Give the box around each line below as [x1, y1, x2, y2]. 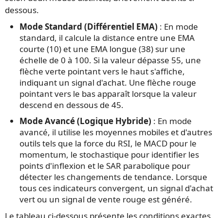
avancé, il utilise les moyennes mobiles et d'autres [19, 127, 212, 138]
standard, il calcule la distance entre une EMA [19, 32, 195, 44]
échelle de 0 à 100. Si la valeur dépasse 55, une [19, 54, 201, 66]
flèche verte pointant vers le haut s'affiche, [19, 66, 185, 77]
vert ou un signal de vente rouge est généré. [19, 194, 192, 205]
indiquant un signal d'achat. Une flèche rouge [19, 77, 196, 89]
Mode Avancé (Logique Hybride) [19, 115, 153, 127]
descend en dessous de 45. [19, 99, 124, 111]
